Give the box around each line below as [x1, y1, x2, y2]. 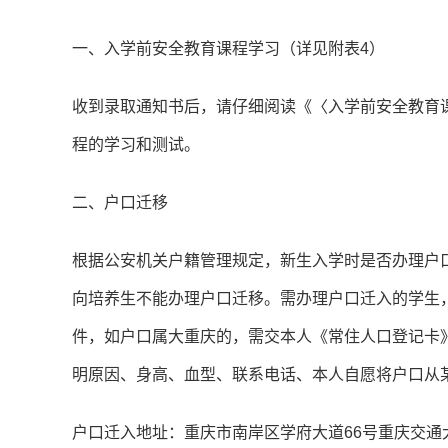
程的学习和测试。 [72, 136, 200, 154]
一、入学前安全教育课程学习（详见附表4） [72, 40, 385, 58]
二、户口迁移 [72, 194, 168, 212]
